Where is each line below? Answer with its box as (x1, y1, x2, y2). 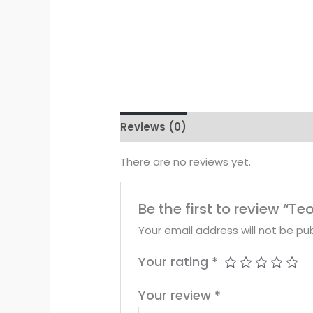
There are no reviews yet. (120, 154, 252, 169)
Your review (138, 286, 215, 304)
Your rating (138, 252, 212, 270)
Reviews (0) (120, 119, 187, 135)
